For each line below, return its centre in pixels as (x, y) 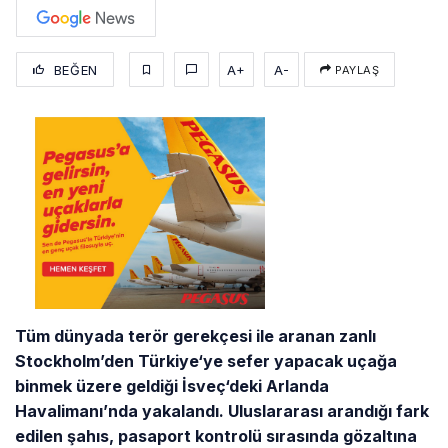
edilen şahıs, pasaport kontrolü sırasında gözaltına (216, 435)
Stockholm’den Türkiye (107, 360)
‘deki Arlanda (277, 385)
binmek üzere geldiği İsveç (120, 385)
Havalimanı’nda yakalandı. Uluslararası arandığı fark (222, 410)
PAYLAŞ (355, 69)
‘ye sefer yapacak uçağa (298, 360)
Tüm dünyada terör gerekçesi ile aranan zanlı (196, 335)
